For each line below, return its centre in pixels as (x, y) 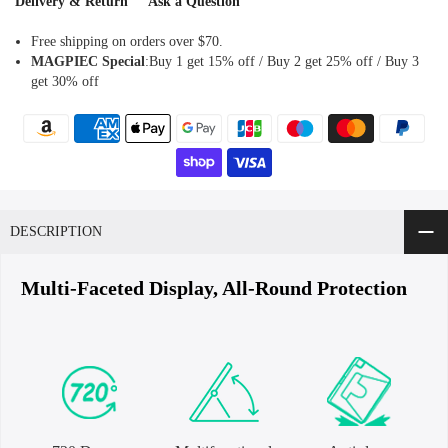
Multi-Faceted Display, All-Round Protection (214, 287)
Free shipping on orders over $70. (127, 41)
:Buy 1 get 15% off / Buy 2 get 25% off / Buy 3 (282, 61)
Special (123, 61)
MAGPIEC (64, 61)
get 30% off (65, 81)
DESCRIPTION (56, 231)
